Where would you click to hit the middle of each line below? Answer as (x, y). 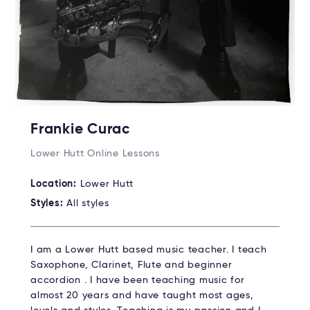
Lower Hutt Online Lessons (95, 153)
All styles (88, 203)
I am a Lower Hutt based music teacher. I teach (149, 249)
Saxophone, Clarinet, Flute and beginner (131, 265)
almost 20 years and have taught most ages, (142, 295)
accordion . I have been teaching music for (138, 280)
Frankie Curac (80, 129)
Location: (55, 184)
